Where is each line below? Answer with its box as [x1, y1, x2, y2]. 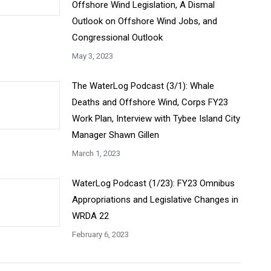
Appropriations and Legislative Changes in [71, 194, 238, 205]
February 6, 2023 [71, 230, 129, 239]
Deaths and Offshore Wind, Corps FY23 [71, 97, 228, 108]
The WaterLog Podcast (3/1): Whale [71, 80, 214, 91]
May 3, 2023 [71, 51, 113, 60]
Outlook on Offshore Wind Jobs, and [71, 16, 217, 27]
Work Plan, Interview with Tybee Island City [71, 113, 240, 124]
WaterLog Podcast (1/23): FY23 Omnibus [71, 178, 235, 189]
